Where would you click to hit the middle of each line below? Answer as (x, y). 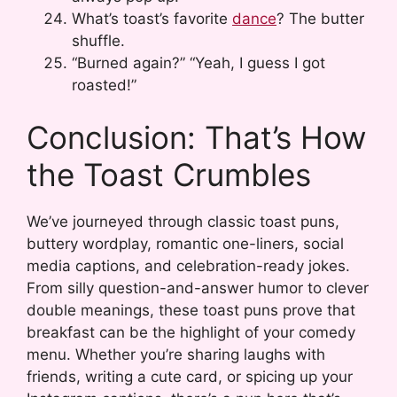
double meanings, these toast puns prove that (191, 311)
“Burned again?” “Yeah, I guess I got (198, 62)
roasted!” (104, 85)
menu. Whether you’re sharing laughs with (176, 355)
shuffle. (98, 40)
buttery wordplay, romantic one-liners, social (185, 244)
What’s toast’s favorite (152, 18)
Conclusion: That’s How (196, 138)
